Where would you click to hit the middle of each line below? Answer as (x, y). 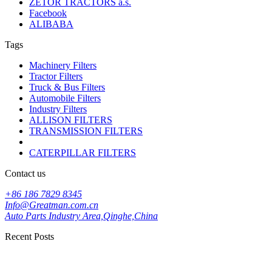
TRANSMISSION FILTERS (86, 131)
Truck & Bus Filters (67, 87)
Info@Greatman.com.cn (52, 205)
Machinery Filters (63, 65)
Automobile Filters (65, 98)
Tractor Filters (56, 76)
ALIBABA (51, 24)
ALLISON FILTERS (71, 120)
